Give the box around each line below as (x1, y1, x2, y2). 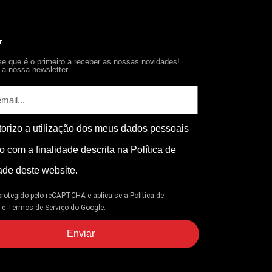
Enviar (66, 228, 95, 239)
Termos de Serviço (7, 203, 69, 212)
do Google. (69, 203, 106, 212)
